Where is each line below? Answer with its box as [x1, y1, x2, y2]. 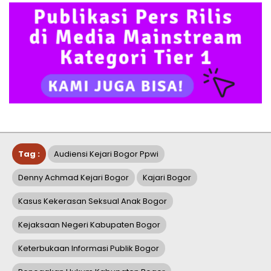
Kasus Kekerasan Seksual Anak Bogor [18, 195, 167, 207]
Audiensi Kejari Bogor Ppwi [54, 148, 158, 160]
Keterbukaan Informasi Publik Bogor [18, 242, 159, 254]
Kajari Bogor [143, 171, 191, 183]
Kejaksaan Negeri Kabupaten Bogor [18, 218, 160, 230]
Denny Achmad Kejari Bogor [18, 171, 129, 183]
